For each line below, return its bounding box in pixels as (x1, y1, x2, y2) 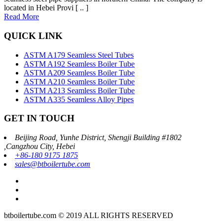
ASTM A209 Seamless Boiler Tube (24, 68, 135, 77)
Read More (4, 12, 39, 21)
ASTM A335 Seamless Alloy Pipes (24, 95, 134, 104)
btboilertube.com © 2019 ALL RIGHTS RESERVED (4, 211, 181, 220)
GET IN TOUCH (4, 113, 74, 124)
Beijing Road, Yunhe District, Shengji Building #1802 (15, 133, 182, 142)
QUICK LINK (4, 31, 63, 41)
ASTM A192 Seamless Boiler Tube (24, 59, 135, 68)
